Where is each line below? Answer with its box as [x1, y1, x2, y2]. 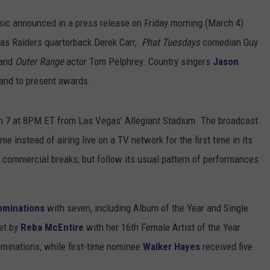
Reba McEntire [20, 221, 84, 234]
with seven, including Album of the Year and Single [45, 202, 248, 215]
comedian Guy [200, 36, 258, 49]
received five [200, 240, 253, 253]
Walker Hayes [143, 240, 200, 253]
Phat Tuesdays [142, 36, 200, 49]
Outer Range [15, 55, 64, 68]
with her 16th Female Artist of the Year [84, 221, 240, 234]
